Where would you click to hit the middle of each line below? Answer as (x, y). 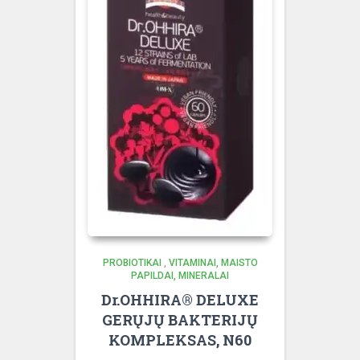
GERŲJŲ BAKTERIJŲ (180, 320)
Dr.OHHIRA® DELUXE (180, 300)
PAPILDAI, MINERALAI (180, 276)
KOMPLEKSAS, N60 (180, 340)
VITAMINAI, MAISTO (213, 263)
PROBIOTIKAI (132, 263)
